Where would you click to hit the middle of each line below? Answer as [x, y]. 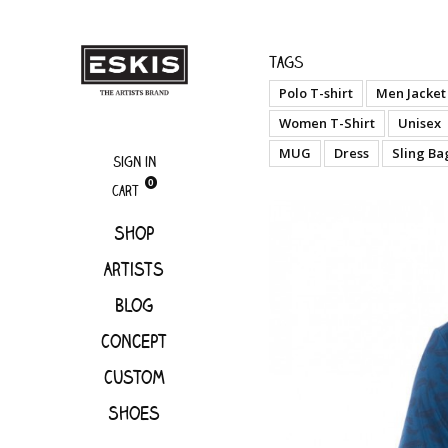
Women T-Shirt [326, 123]
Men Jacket [410, 93]
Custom [134, 376]
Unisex [419, 123]
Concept [134, 340]
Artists [134, 268]
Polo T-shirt [315, 93]
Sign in [134, 161]
